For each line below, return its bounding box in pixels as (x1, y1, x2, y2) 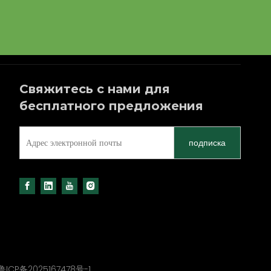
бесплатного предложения (19, 98, 203, 113)
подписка (188, 137, 226, 148)
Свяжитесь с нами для (19, 81, 170, 96)
